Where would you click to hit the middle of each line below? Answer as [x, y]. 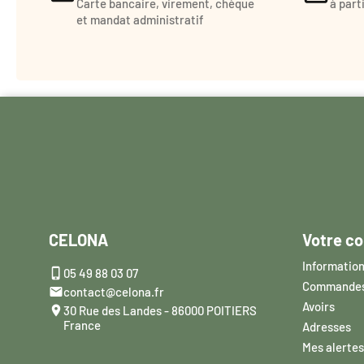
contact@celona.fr [114, 291]
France [82, 325]
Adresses [327, 326]
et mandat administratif [140, 20]
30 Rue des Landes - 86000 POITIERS [160, 310]
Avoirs [318, 306]
